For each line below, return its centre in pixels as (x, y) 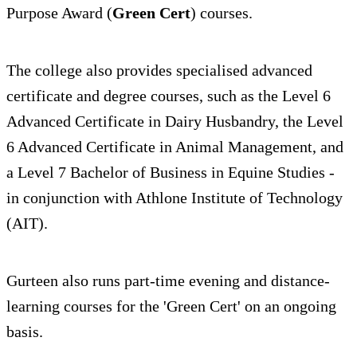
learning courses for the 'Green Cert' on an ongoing (171, 306)
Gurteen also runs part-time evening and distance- (168, 281)
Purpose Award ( (59, 13)
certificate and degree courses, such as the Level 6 (169, 96)
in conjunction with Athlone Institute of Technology (175, 198)
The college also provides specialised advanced (159, 71)
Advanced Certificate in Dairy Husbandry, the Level (175, 122)
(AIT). (27, 224)
